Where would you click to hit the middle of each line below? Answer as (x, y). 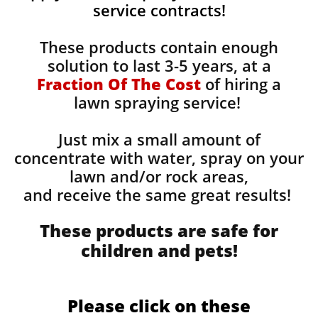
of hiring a (241, 84)
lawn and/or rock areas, (159, 176)
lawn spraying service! (159, 102)
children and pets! (159, 250)
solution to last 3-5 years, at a (159, 65)
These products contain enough (159, 47)
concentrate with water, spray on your (159, 158)
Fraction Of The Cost (119, 84)
